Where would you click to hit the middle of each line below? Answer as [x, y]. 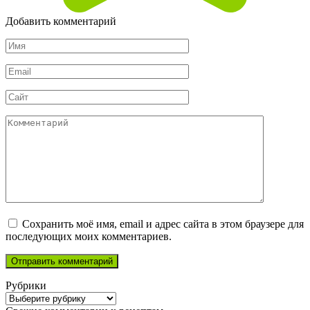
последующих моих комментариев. [89, 237]
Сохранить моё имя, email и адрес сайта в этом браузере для [163, 224]
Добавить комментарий [61, 21]
